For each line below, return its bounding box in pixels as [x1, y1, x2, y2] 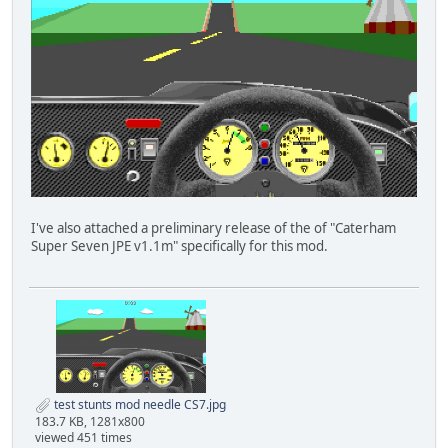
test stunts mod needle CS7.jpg [51, 396, 226, 414]
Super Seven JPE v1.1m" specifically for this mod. [31, 237, 328, 256]
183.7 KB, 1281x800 [35, 413, 145, 431]
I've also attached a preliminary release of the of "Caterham [31, 219, 396, 238]
